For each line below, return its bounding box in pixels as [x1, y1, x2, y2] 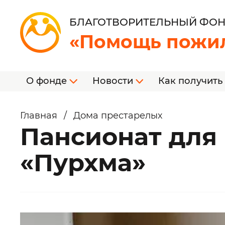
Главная [20, 110, 57, 121]
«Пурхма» [20, 148, 146, 177]
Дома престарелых [73, 110, 162, 121]
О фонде [26, 75, 69, 86]
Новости [92, 75, 136, 86]
